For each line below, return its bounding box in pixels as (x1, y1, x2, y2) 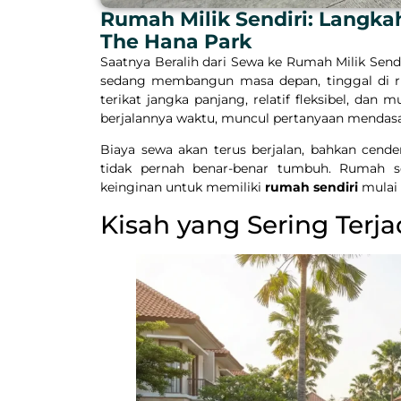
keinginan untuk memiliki (100, 179, 265, 196)
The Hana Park (100, 29, 252, 53)
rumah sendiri (265, 179, 358, 196)
